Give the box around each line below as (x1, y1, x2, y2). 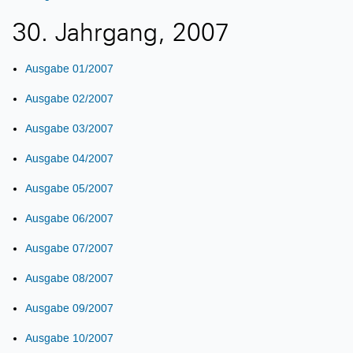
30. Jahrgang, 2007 (13, 23, 229, 48)
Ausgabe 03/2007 (25, 122, 113, 135)
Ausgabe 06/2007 (25, 212, 113, 225)
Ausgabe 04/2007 (25, 152, 113, 165)
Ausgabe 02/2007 (25, 92, 113, 105)
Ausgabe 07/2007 (25, 242, 113, 255)
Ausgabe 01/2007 (25, 62, 113, 75)
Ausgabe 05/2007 (25, 182, 113, 195)
